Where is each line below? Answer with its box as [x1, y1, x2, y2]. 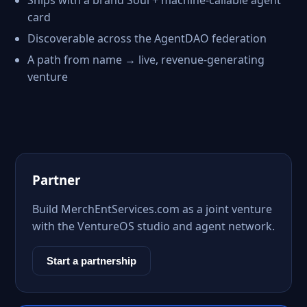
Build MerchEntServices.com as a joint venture [32, 201, 272, 217]
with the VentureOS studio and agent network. [32, 219, 275, 234]
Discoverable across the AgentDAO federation [27, 31, 267, 46]
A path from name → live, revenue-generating [27, 52, 265, 67]
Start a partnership [47, 255, 136, 267]
